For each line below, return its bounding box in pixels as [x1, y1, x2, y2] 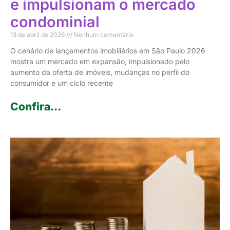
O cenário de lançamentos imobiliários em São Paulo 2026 [10, 46, 205, 55]
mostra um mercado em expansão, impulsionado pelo [10, 57, 189, 66]
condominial [10, 13, 100, 31]
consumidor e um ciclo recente [10, 79, 113, 88]
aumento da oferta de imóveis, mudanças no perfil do [10, 68, 189, 77]
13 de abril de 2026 [10, 31, 66, 39]
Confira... [10, 100, 61, 113]
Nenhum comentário [72, 31, 133, 39]
